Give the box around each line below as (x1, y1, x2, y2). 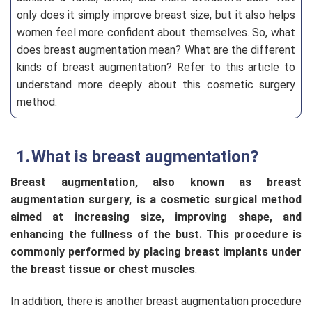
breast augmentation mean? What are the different (44, 43, 296, 56)
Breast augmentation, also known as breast (10, 175, 302, 189)
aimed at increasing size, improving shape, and (10, 210, 302, 224)
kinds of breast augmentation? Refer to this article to (17, 61, 295, 74)
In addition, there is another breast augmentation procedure (10, 294, 302, 308)
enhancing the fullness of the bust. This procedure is (10, 228, 302, 241)
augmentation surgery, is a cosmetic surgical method (10, 193, 302, 206)
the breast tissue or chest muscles (10, 263, 195, 276)
